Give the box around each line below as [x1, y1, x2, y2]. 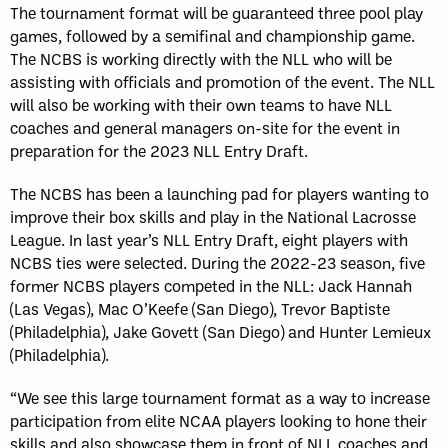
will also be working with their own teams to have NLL [10, 94, 392, 115]
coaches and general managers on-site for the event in [10, 117, 400, 138]
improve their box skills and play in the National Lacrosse [10, 206, 416, 227]
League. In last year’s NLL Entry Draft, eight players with [10, 229, 408, 250]
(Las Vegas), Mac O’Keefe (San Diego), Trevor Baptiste [10, 298, 390, 319]
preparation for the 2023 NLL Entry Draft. [10, 140, 308, 161]
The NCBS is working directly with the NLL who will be [10, 48, 392, 69]
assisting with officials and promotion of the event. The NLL [10, 71, 435, 92]
